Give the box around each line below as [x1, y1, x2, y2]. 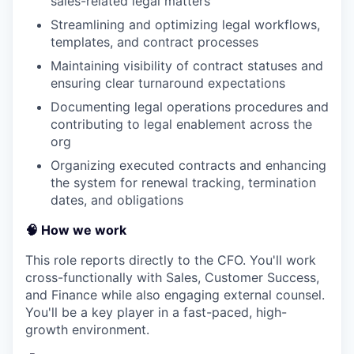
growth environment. [25, 322, 149, 337]
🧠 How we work [25, 222, 126, 238]
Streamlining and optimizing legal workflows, [51, 17, 320, 32]
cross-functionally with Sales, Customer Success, [25, 269, 319, 285]
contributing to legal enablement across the [51, 116, 312, 132]
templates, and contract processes [51, 34, 258, 50]
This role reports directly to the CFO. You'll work [25, 252, 316, 268]
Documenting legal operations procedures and [51, 99, 329, 115]
